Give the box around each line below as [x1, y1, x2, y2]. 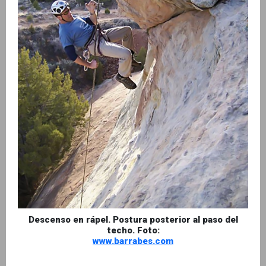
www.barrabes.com [93, 236, 173, 247]
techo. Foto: [106, 225, 160, 236]
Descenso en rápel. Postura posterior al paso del [28, 214, 238, 226]
